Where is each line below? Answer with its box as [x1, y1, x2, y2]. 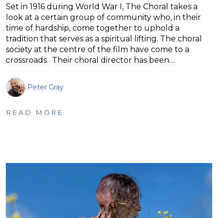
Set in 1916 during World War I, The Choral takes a [6, 1, 198, 11]
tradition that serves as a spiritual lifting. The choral [6, 34, 202, 43]
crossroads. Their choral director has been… [6, 55, 175, 65]
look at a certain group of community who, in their [6, 12, 201, 22]
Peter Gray [27, 82, 64, 91]
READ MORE [6, 108, 64, 116]
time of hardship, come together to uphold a [6, 23, 180, 33]
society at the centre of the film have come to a [6, 44, 189, 54]
